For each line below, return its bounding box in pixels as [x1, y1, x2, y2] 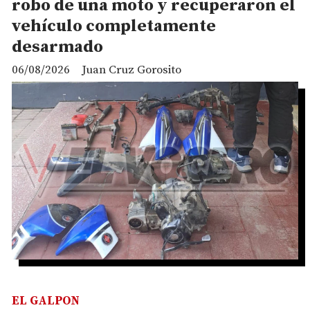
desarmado [12, 36, 103, 57]
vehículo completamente [12, 15, 216, 37]
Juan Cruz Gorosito [82, 62, 181, 78]
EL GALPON [12, 293, 80, 309]
